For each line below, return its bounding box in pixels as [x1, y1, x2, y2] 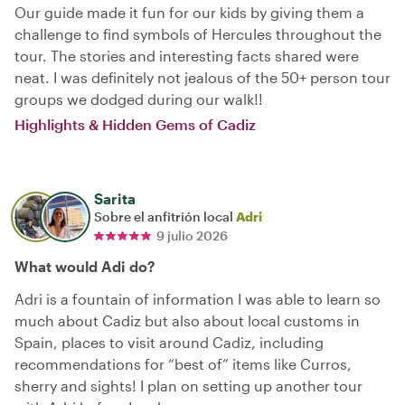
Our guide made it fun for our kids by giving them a [14, 3, 364, 21]
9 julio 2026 [156, 227, 228, 243]
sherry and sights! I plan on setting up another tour [14, 376, 363, 394]
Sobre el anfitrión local [94, 208, 236, 224]
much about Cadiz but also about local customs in [14, 311, 360, 329]
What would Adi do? [14, 257, 155, 275]
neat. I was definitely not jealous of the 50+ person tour [14, 68, 391, 86]
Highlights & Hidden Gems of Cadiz [14, 115, 256, 133]
